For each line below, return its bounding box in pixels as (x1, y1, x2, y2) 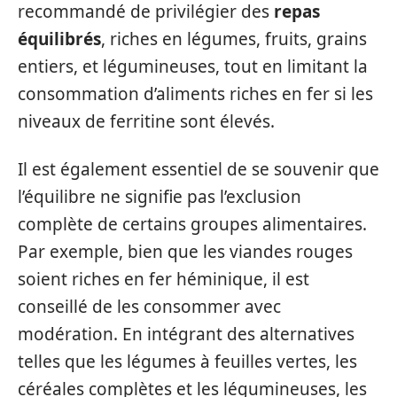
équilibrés (18, 27, 101, 51)
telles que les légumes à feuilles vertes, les (18, 349, 357, 373)
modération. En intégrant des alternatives (18, 322, 354, 346)
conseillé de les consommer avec (18, 294, 281, 318)
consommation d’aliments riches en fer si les (18, 82, 373, 105)
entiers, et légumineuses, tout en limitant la (18, 55, 368, 78)
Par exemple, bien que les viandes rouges (18, 239, 353, 263)
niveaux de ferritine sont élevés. (18, 110, 275, 133)
